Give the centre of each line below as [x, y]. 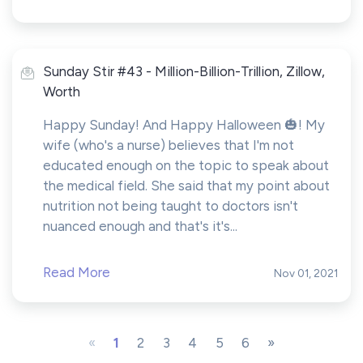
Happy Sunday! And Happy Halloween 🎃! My [184, 125]
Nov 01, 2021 [306, 273]
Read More [77, 272]
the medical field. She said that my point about [186, 186]
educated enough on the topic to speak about [186, 165]
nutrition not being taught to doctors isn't [171, 206]
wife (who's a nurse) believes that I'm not [169, 145]
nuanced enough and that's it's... [140, 226]
